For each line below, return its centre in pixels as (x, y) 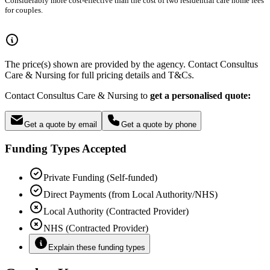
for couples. (24, 10)
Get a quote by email (61, 124)
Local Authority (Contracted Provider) (116, 212)
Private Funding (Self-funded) (100, 178)
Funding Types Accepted (66, 148)
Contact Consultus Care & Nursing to (77, 95)
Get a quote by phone (159, 124)
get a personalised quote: (200, 95)
